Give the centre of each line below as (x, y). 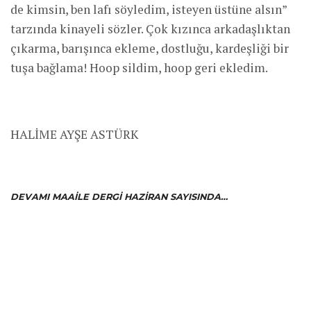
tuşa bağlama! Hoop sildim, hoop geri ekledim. (139, 67)
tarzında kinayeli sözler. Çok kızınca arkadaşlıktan (150, 28)
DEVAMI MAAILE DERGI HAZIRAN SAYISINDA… (119, 196)
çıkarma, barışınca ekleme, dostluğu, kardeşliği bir (150, 48)
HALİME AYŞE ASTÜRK (74, 134)
